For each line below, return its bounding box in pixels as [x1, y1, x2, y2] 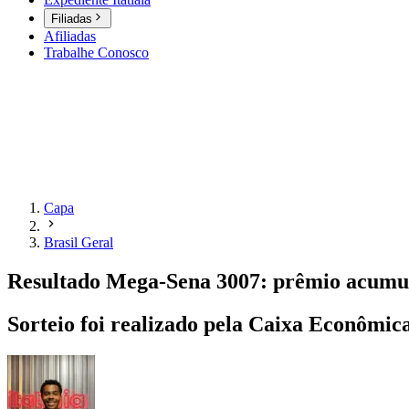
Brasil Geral [44, 235, 113, 251]
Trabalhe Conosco [44, 45, 149, 61]
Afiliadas [44, 28, 96, 45]
